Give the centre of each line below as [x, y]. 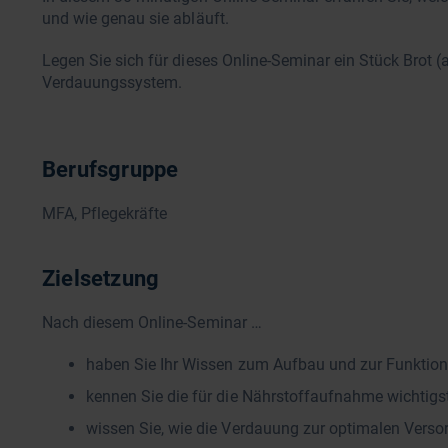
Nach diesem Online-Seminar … [152, 322]
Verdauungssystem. [112, 82]
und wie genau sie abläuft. [135, 18]
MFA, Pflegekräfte [105, 213]
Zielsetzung [101, 278]
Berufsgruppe [110, 169]
